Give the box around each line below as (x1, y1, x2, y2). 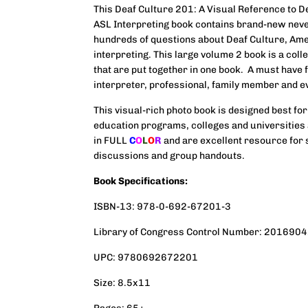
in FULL (93, 134, 129, 146)
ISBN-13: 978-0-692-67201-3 (93, 200, 231, 212)
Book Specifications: (93, 175, 188, 187)
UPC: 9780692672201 (93, 251, 198, 263)
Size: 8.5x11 (93, 276, 151, 289)
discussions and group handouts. (93, 149, 245, 162)
